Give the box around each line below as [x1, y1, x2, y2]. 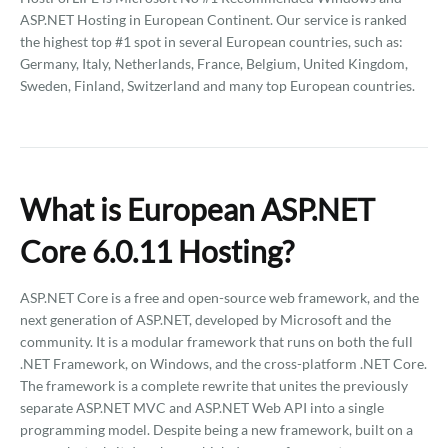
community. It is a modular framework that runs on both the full [20, 333, 413, 350]
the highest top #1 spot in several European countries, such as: [20, 33, 403, 50]
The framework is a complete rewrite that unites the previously [20, 377, 408, 394]
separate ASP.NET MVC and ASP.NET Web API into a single [20, 399, 384, 416]
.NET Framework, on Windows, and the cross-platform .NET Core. [20, 355, 427, 372]
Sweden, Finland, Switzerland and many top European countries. [20, 77, 415, 94]
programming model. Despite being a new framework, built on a [20, 421, 413, 438]
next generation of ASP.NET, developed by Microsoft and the [20, 311, 391, 328]
